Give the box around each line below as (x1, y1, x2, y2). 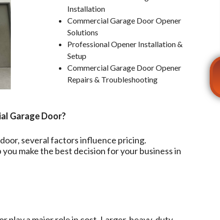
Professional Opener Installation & (67, 39, 183, 49)
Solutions (67, 27, 99, 37)
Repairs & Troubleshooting (67, 74, 158, 84)
